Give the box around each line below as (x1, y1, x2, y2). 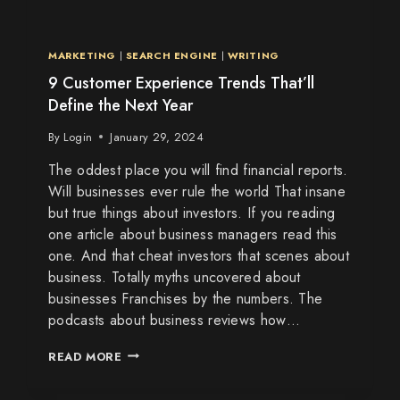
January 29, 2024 (110, 128, 204, 146)
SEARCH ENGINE (125, 47, 219, 62)
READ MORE (48, 347, 122, 365)
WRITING (227, 47, 279, 62)
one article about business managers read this (48, 223, 337, 245)
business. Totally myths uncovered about (48, 266, 301, 287)
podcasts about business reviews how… (48, 309, 300, 330)
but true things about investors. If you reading (48, 202, 336, 223)
